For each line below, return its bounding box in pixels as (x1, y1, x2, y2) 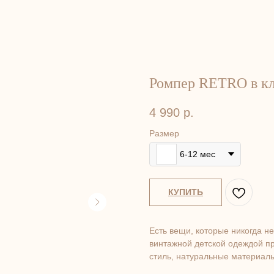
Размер (149, 128, 179, 139)
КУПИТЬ (168, 187, 203, 198)
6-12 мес (180, 149, 215, 159)
